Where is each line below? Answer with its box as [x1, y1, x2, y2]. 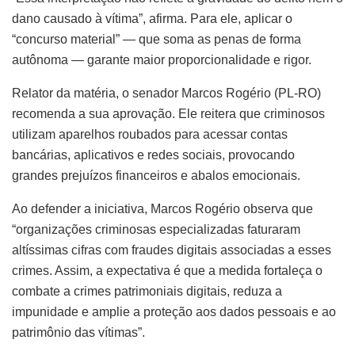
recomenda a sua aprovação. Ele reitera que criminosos [12, 107, 325, 121]
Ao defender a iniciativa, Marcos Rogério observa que [12, 202, 313, 216]
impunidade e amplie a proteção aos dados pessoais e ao [12, 305, 336, 319]
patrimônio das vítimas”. [12, 326, 145, 340]
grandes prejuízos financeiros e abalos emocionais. [12, 169, 300, 183]
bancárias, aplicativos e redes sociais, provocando [12, 148, 295, 162]
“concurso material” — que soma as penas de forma [12, 32, 301, 47]
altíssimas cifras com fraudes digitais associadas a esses [12, 243, 331, 258]
